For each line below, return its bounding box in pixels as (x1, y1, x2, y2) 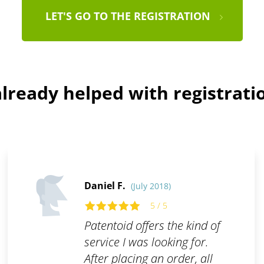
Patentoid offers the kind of (84, 217, 220, 234)
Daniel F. (84, 179, 128, 193)
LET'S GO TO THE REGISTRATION (45, 9, 210, 24)
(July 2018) (130, 180, 171, 192)
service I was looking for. (84, 234, 209, 250)
